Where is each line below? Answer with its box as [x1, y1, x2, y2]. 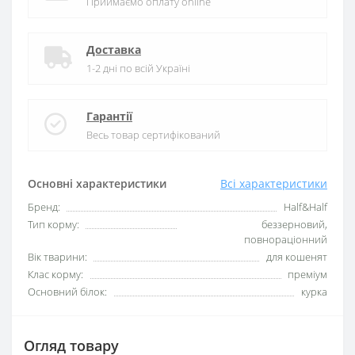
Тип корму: [28, 216, 79, 231]
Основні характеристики [28, 175, 166, 191]
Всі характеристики [220, 175, 327, 191]
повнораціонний [244, 231, 327, 246]
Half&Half [284, 199, 327, 214]
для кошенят [266, 249, 327, 264]
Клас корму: [28, 266, 83, 281]
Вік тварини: [28, 249, 87, 264]
